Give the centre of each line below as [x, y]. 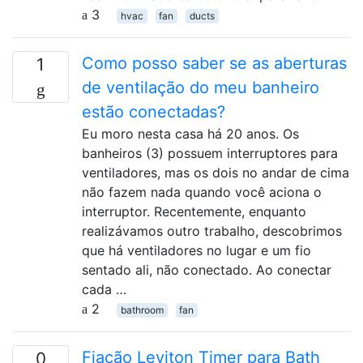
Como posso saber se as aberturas [214, 63]
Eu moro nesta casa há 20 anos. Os [190, 134]
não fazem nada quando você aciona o [202, 192]
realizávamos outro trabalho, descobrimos [212, 231]
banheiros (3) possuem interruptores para [210, 153]
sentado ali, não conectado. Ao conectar [207, 270]
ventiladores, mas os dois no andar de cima [216, 173]
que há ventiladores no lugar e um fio [196, 250]
